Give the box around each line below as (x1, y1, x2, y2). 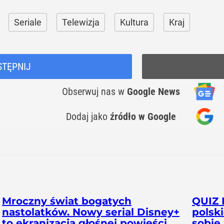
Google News (127, 85, 180, 97)
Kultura (120, 17, 148, 27)
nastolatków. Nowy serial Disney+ (2, 206, 179, 218)
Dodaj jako (66, 110, 110, 122)
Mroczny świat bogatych (2, 195, 131, 207)
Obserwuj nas (62, 85, 118, 97)
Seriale (14, 17, 41, 27)
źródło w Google (110, 110, 176, 122)
